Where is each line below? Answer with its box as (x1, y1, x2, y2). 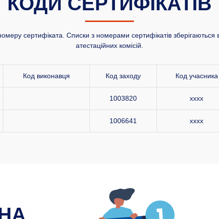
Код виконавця (23, 71, 70, 80)
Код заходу (106, 71, 141, 80)
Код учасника (175, 71, 218, 80)
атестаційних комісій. (76, 41, 143, 49)
